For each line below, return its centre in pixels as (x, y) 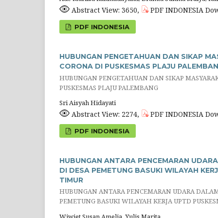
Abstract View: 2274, (105, 114)
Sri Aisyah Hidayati (88, 103)
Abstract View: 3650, (105, 10)
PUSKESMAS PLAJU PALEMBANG (109, 87)
